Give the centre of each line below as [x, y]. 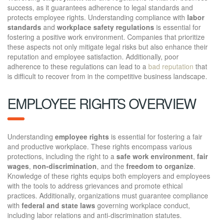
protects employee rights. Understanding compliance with [97, 17]
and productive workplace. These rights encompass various [100, 146]
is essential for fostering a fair [156, 136]
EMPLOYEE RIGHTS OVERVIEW [102, 103]
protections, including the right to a [62, 156]
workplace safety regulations [106, 27]
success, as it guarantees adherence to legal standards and [100, 7]
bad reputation [171, 66]
